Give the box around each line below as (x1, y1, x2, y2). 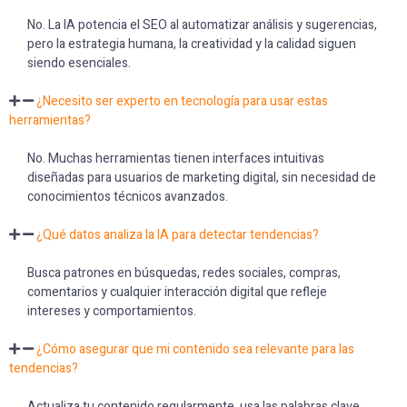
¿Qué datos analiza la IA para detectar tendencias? (36, 225, 319, 244)
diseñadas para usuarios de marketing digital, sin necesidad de (27, 168, 376, 187)
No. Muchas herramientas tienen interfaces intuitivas (27, 149, 324, 168)
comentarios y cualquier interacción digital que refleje (27, 283, 327, 302)
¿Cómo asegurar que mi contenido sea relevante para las (36, 340, 354, 359)
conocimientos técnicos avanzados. (27, 187, 228, 206)
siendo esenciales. (27, 54, 131, 73)
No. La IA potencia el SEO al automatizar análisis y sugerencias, (27, 15, 377, 35)
